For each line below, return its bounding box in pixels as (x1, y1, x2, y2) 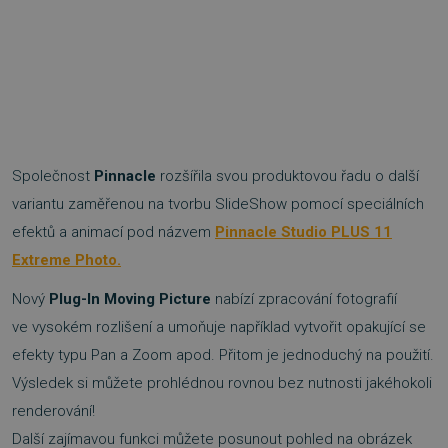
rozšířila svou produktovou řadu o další (156, 167, 419, 185)
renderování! (12, 402, 95, 421)
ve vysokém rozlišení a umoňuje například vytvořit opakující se (12, 318, 426, 337)
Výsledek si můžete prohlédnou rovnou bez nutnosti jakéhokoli (12, 374, 432, 393)
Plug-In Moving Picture (49, 290, 211, 309)
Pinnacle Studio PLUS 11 (215, 223, 392, 241)
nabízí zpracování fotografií (211, 290, 397, 309)
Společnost (12, 167, 94, 185)
